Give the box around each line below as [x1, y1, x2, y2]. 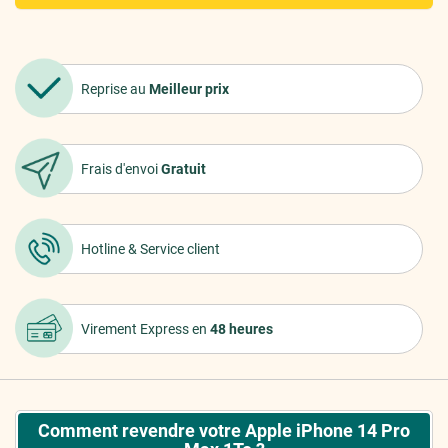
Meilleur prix [149, 81, 229, 97]
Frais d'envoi [81, 161, 161, 177]
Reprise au [81, 81, 149, 97]
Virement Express [81, 321, 192, 337]
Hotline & [81, 241, 140, 257]
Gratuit [161, 161, 206, 177]
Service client [140, 241, 220, 257]
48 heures [210, 321, 273, 337]
